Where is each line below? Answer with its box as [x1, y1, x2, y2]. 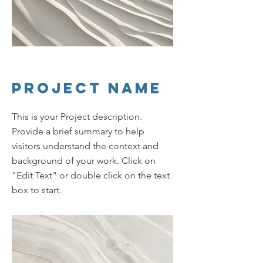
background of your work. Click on [12, 154, 156, 166]
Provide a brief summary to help [12, 125, 144, 137]
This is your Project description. [12, 110, 142, 122]
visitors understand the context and [12, 140, 159, 151]
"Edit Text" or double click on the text [12, 169, 170, 181]
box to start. [12, 184, 62, 195]
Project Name [12, 78, 162, 97]
